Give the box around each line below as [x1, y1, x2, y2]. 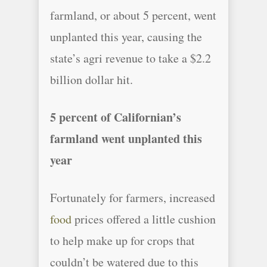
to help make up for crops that [50, 232, 195, 249]
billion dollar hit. [50, 72, 133, 88]
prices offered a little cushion [72, 211, 216, 227]
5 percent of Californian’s [50, 108, 181, 126]
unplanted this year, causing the [50, 29, 202, 45]
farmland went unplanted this [50, 130, 202, 147]
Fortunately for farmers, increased [50, 190, 215, 206]
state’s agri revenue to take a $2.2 [50, 50, 211, 66]
